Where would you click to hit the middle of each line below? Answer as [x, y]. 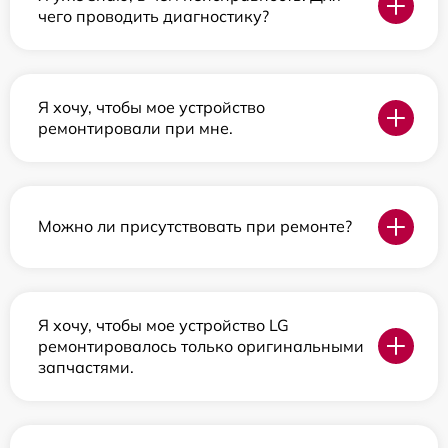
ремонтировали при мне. [135, 127]
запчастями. [86, 366]
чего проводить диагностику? [153, 15]
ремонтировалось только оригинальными [201, 345]
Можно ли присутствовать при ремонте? [195, 226]
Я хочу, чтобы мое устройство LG [163, 324]
